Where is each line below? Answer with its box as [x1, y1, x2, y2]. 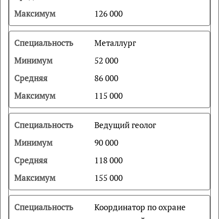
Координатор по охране [94, 201, 186, 213]
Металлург [94, 37, 136, 48]
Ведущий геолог [94, 119, 156, 131]
